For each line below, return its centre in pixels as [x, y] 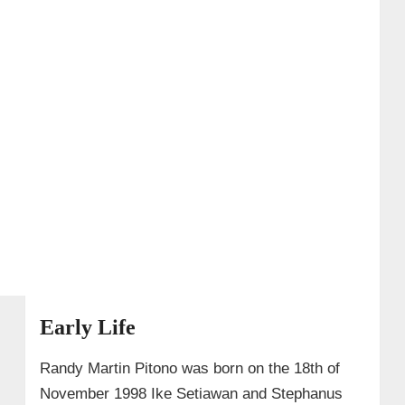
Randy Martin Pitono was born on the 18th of [189, 368]
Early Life [87, 327]
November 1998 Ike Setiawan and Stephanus [191, 393]
